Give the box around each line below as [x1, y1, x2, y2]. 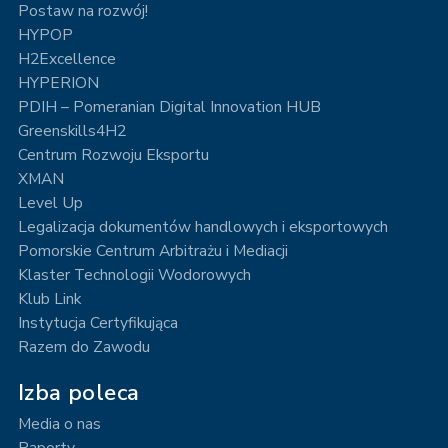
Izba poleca [17, 376, 140, 408]
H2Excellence [17, 48, 116, 71]
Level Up [17, 192, 83, 215]
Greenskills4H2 [17, 120, 126, 143]
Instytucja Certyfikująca [17, 311, 178, 334]
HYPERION [17, 72, 99, 95]
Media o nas [17, 413, 101, 436]
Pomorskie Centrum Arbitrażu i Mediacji [17, 240, 288, 263]
